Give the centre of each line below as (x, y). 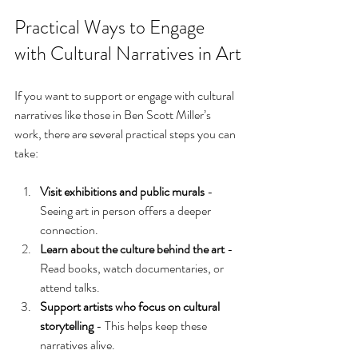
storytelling (67, 325)
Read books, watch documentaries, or (133, 268)
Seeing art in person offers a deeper (127, 210)
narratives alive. (78, 344)
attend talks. (70, 287)
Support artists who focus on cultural (131, 306)
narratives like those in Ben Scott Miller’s (114, 114)
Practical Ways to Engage (111, 27)
